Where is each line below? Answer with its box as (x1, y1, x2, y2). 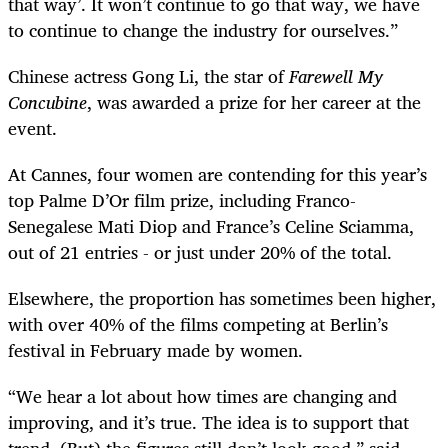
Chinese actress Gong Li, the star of (8, 60, 289, 91)
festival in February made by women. (8, 335, 303, 366)
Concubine (8, 86, 87, 117)
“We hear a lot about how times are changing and (8, 381, 397, 412)
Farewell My (289, 60, 383, 91)
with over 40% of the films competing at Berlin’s (8, 309, 388, 340)
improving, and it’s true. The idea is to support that (8, 407, 409, 438)
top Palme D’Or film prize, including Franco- (8, 184, 356, 215)
